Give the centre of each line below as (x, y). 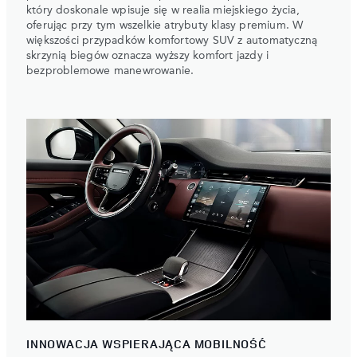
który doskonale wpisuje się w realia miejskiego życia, (163, 11)
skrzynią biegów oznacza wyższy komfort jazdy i (148, 56)
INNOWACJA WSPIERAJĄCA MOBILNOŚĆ (147, 344)
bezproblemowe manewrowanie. (110, 71)
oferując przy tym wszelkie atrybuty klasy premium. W (165, 26)
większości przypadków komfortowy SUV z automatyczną (172, 41)
